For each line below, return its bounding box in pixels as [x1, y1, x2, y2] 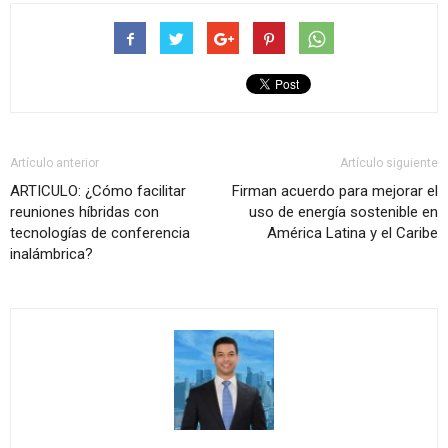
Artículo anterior [10, 155, 99, 170]
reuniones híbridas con [10, 202, 159, 221]
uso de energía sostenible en [249, 202, 438, 221]
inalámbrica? [10, 244, 93, 263]
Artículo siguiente [340, 155, 438, 170]
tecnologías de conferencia [10, 223, 190, 242]
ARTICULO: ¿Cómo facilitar [10, 181, 186, 200]
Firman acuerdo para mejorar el [232, 181, 438, 200]
